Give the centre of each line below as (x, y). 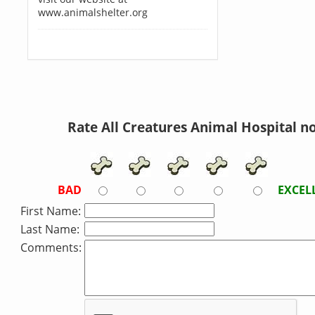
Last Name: (50, 229)
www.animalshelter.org (92, 12)
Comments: (51, 247)
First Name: (51, 211)
